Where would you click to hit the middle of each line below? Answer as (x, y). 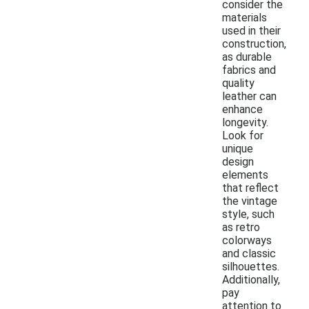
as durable (247, 57)
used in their (251, 30)
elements (245, 175)
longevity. (245, 122)
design (238, 161)
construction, (254, 43)
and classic (249, 253)
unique (238, 148)
